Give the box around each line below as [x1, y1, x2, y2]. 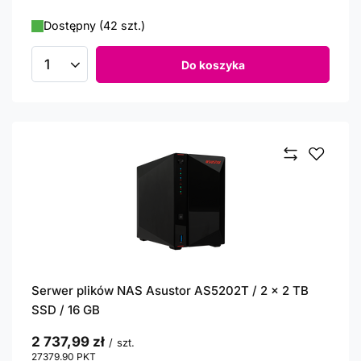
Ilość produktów [45, 64, 137, 79]
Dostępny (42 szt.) [44, 19, 145, 32]
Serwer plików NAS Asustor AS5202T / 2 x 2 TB [31, 283, 309, 298]
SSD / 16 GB [31, 302, 100, 317]
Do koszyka [180, 57, 245, 72]
